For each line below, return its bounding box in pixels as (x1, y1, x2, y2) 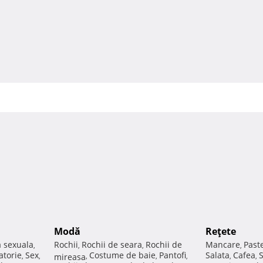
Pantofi (159, 249, 186, 261)
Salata (205, 249, 230, 261)
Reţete (205, 225, 236, 238)
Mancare (205, 239, 240, 251)
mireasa (54, 251, 86, 261)
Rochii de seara (82, 239, 142, 251)
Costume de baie (89, 249, 156, 261)
